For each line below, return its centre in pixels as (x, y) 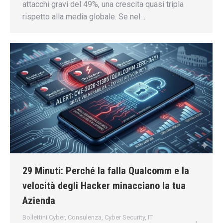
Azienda (39, 201)
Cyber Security (125, 218)
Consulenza (85, 218)
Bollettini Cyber (44, 218)
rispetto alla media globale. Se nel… (84, 17)
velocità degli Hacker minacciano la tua (104, 186)
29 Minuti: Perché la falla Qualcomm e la (106, 171)
